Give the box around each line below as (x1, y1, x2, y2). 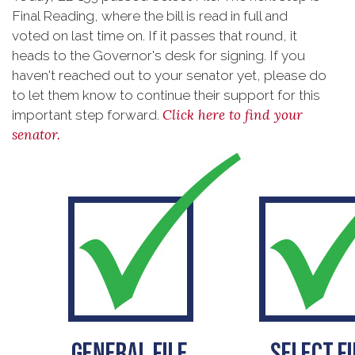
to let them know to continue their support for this (12, 86, 320, 103)
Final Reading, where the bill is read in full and (12, 7, 288, 24)
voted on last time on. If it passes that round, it (12, 27, 297, 44)
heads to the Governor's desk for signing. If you (12, 47, 305, 63)
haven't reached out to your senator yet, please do (12, 67, 326, 83)
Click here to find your (162, 105, 303, 124)
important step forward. (12, 106, 162, 123)
